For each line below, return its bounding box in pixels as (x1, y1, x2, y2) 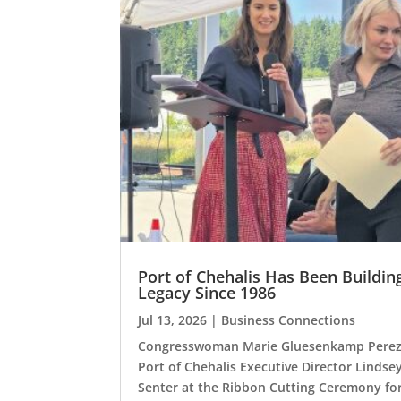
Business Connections (221, 311, 356, 328)
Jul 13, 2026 (138, 311, 208, 328)
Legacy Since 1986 (138, 281, 277, 303)
